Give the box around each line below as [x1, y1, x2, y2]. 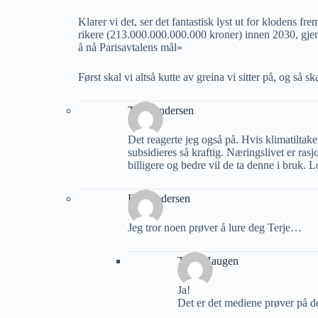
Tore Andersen [128, 104, 194, 116]
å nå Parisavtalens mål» [78, 41, 182, 53]
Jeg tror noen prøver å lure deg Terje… [128, 221, 302, 234]
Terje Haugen [177, 254, 238, 267]
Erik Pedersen [128, 192, 190, 204]
